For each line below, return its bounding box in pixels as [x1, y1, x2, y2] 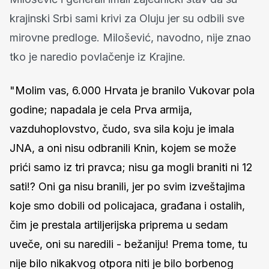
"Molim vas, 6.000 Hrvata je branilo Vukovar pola [10, 83, 255, 97]
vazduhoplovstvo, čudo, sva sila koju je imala [10, 122, 234, 135]
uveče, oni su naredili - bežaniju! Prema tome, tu [10, 237, 247, 250]
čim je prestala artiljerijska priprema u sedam [10, 218, 228, 231]
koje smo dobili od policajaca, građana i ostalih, [10, 199, 245, 212]
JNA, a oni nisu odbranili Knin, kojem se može [10, 141, 236, 154]
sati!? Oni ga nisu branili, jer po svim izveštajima [10, 180, 245, 193]
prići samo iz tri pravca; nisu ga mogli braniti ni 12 [10, 160, 253, 174]
